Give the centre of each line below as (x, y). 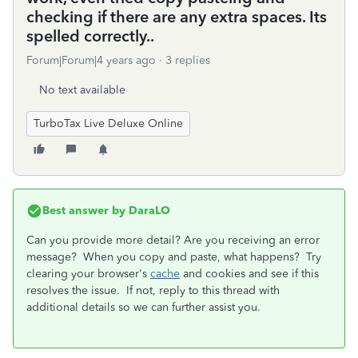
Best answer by (84, 211)
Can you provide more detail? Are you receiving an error (173, 240)
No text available (82, 90)
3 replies (188, 60)
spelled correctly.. (90, 36)
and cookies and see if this (249, 274)
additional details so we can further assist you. (143, 307)
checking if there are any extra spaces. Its (177, 17)
